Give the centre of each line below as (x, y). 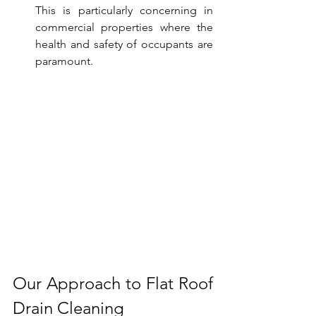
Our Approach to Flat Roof (113, 284)
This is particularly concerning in (124, 10)
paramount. (64, 61)
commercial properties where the (124, 27)
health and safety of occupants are (124, 44)
